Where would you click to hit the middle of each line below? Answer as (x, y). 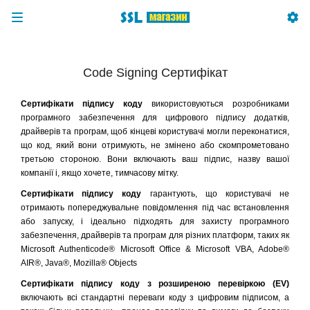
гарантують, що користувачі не (219, 194)
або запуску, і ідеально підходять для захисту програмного (155, 221)
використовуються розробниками (220, 104)
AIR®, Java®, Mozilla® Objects (79, 263)
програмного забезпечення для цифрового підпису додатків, (155, 118)
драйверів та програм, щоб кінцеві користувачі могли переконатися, (155, 131)
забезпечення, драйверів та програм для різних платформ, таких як (155, 235)
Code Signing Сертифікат (155, 73)
